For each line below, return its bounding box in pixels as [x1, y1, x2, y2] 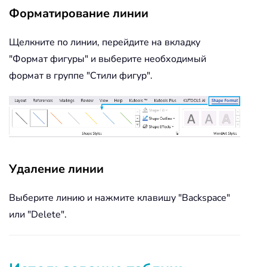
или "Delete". [9, 207, 67, 221]
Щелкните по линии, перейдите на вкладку [9, 36, 200, 49]
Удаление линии [9, 160, 104, 177]
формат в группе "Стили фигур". [9, 69, 153, 83]
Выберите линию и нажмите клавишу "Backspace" [9, 191, 230, 204]
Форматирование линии [9, 5, 148, 22]
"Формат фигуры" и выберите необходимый [9, 52, 206, 66]
